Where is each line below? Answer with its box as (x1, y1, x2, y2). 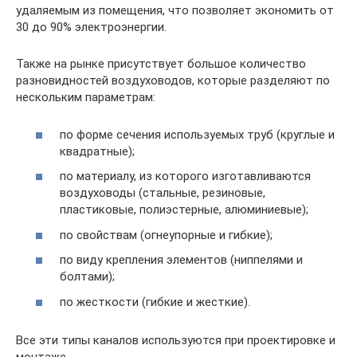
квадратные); (60, 143, 135, 159)
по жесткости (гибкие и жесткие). (60, 294, 250, 309)
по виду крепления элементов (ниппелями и (60, 253, 303, 267)
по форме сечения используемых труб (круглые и (60, 127, 335, 142)
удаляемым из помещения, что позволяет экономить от (16, 3, 334, 18)
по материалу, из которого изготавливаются (60, 169, 311, 183)
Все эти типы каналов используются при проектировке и (16, 332, 335, 347)
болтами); (60, 269, 115, 284)
